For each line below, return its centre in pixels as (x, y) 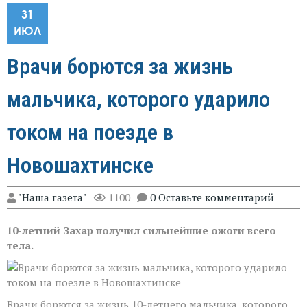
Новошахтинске (80, 165)
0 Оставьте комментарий (212, 197)
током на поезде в (90, 132)
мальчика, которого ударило (138, 99)
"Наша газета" (52, 197)
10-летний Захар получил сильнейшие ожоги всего (142, 230)
